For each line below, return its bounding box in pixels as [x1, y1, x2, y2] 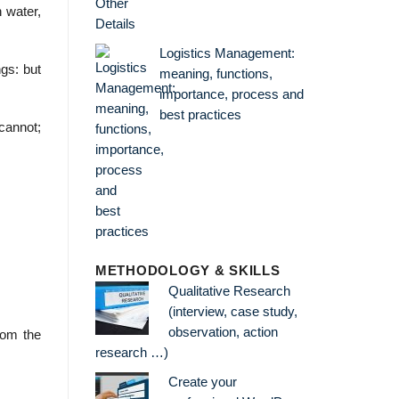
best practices [159, 107, 241, 122]
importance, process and [159, 86, 304, 102]
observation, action [167, 325, 278, 340]
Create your [167, 375, 237, 390]
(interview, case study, [167, 305, 297, 320]
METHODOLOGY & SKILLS [95, 264, 281, 279]
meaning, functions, [159, 66, 273, 81]
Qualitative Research [167, 284, 290, 299]
